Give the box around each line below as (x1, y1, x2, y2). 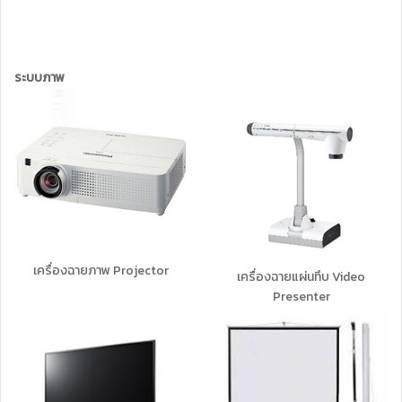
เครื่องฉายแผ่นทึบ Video (237, 267, 365, 286)
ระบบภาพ (14, 67, 65, 87)
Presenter (272, 286, 330, 306)
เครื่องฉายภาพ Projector (33, 260, 169, 280)
